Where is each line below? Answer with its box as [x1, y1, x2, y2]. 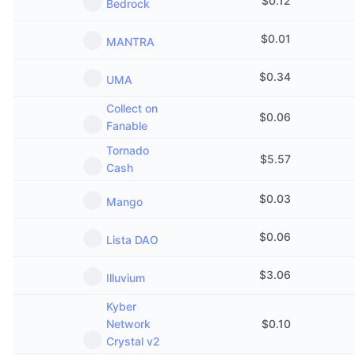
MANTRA [106, 35, 155, 48]
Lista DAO [106, 233, 158, 246]
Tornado [106, 143, 149, 157]
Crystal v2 [106, 334, 160, 348]
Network [106, 317, 151, 330]
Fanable [106, 119, 147, 132]
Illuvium [106, 271, 145, 284]
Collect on [106, 101, 158, 115]
